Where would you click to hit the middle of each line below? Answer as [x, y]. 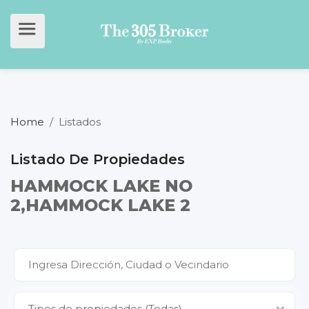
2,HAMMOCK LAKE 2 [100, 205]
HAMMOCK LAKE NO [101, 186]
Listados [80, 122]
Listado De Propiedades [98, 159]
